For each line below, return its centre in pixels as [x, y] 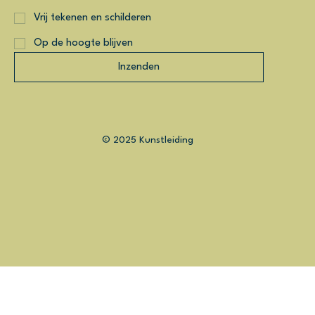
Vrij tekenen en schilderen [92, 18]
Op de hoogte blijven [83, 44]
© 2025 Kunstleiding [148, 140]
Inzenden [139, 67]
